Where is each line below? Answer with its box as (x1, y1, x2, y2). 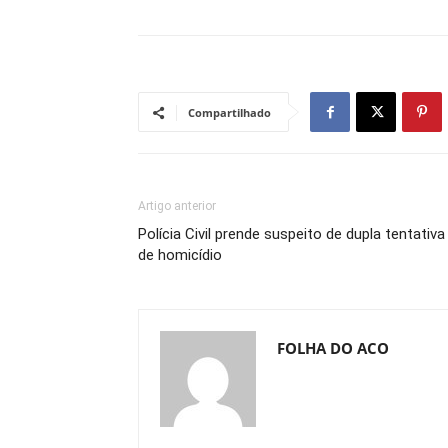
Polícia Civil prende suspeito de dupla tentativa (138, 225, 445, 243)
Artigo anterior (138, 199, 216, 213)
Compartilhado (188, 105, 271, 120)
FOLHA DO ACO (277, 338, 389, 358)
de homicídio (138, 246, 222, 264)
